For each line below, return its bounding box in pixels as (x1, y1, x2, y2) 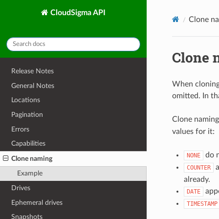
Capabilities (11, 140, 46, 148)
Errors (11, 125, 30, 133)
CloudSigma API (48, 8, 106, 17)
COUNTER (186, 164, 211, 171)
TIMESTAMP (186, 200, 218, 207)
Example (17, 170, 43, 177)
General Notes (11, 82, 55, 89)
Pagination (11, 110, 44, 118)
